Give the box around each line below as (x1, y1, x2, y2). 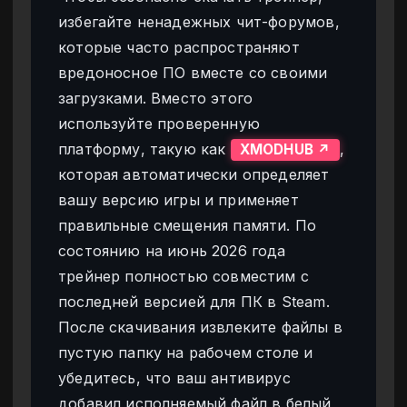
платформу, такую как (58, 140, 231, 159)
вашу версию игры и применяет (58, 191, 299, 210)
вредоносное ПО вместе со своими (58, 64, 328, 83)
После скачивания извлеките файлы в (58, 318, 342, 337)
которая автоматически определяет (58, 165, 330, 184)
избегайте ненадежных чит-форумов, (58, 13, 340, 32)
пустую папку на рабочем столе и (58, 343, 313, 362)
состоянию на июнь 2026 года (58, 242, 286, 261)
